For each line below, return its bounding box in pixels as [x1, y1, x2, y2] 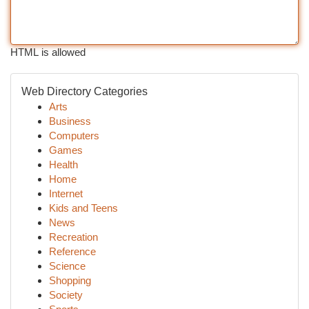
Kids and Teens [49, 202, 118, 214]
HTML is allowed [10, 46, 86, 58]
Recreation [49, 231, 98, 243]
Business [49, 115, 91, 127]
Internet [49, 188, 83, 199]
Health [49, 159, 78, 170]
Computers [49, 130, 99, 141]
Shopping [49, 275, 91, 286]
